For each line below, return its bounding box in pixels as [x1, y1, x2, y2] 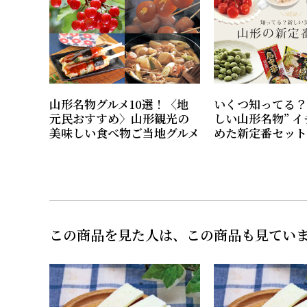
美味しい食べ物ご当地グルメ [49, 124, 199, 142]
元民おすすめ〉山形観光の [49, 110, 189, 127]
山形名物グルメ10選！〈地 [49, 95, 188, 113]
